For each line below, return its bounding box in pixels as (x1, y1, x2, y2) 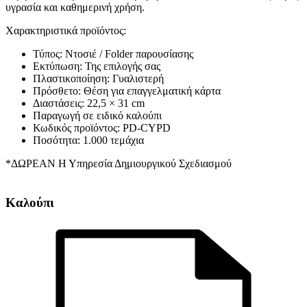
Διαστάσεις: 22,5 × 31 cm (33, 97, 145, 110)
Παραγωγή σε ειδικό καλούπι (33, 110, 162, 122)
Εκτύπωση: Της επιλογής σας (33, 60, 160, 73)
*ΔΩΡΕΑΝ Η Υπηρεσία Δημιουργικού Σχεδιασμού (5, 158, 232, 170)
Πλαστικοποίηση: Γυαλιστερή (33, 73, 164, 85)
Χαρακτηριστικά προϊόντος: (5, 25, 126, 37)
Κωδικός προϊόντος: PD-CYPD (33, 122, 171, 134)
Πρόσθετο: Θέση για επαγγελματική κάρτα (33, 85, 221, 97)
